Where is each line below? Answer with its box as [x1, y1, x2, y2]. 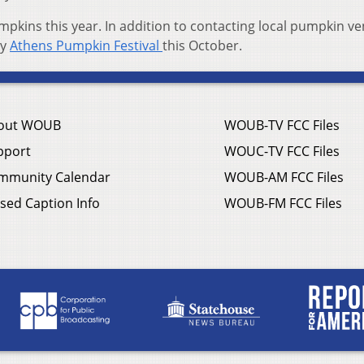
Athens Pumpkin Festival [10, 37, 162, 55]
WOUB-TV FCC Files [224, 116, 340, 135]
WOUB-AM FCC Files [224, 168, 344, 187]
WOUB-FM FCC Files [224, 194, 342, 213]
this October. [162, 37, 242, 55]
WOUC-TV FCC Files [224, 142, 340, 161]
